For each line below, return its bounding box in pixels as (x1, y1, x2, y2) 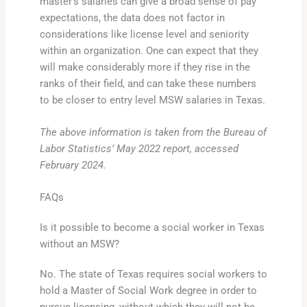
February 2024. (39, 159, 106, 172)
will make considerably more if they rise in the (39, 60, 250, 73)
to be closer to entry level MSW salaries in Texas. (39, 93, 265, 106)
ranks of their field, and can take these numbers (39, 77, 256, 90)
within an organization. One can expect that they (39, 44, 258, 57)
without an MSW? (39, 238, 119, 251)
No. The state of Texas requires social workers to (39, 268, 267, 281)
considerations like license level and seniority (39, 27, 249, 40)
